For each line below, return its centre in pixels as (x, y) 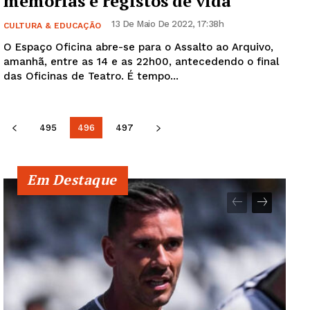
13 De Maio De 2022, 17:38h (167, 24)
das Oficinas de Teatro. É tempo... (153, 76)
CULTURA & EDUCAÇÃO (52, 26)
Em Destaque (72, 180)
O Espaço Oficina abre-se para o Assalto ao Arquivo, (138, 47)
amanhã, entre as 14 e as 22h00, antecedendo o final (141, 62)
